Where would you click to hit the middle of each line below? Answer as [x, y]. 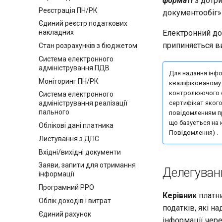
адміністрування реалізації [83, 103]
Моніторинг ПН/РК [69, 81]
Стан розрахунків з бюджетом [88, 46]
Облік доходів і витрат [75, 200]
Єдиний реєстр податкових [83, 24]
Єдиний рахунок [65, 214]
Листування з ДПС [69, 139]
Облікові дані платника [76, 125]
